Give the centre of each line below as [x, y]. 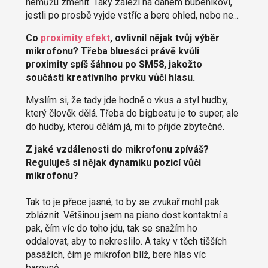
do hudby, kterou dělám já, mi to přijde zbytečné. [125, 127]
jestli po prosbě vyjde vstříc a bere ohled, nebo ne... [132, 16]
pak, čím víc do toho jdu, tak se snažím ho [111, 229]
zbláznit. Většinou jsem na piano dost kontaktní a [127, 215]
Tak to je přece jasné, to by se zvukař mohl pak [122, 202]
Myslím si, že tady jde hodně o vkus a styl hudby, [127, 100]
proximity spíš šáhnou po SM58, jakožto [114, 65]
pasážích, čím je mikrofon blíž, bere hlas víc [115, 255]
